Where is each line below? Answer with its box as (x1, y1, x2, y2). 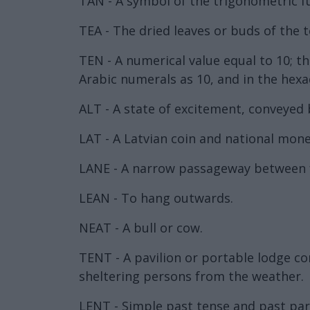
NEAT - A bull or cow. (79, 219, 203, 236)
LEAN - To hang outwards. (79, 189, 233, 206)
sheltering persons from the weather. (79, 267, 304, 284)
